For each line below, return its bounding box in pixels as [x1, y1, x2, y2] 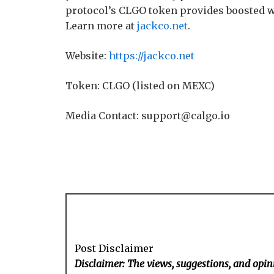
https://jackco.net [109, 49, 194, 62]
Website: [65, 49, 109, 62]
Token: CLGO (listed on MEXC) [65, 79, 215, 92]
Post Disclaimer [75, 242, 154, 255]
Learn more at [65, 19, 137, 32]
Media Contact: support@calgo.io [65, 109, 230, 122]
